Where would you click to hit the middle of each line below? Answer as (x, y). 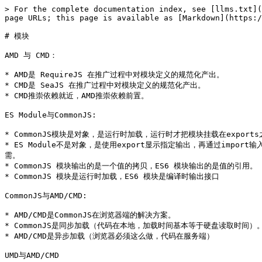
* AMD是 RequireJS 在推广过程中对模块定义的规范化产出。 (114, 75)
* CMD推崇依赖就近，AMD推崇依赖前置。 (77, 96)
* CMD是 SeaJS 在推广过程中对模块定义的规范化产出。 (105, 85)
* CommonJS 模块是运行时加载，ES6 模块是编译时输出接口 (112, 176)
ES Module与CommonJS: (51, 115)
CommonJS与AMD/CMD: (46, 196)
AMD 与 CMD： (31, 55)
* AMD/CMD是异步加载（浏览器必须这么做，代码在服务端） (109, 236)
